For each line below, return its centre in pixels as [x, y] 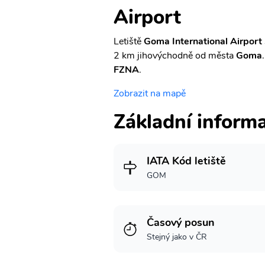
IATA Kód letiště [186, 161]
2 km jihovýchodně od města [175, 56]
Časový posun [181, 222]
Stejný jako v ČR [177, 237]
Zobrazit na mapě [150, 93]
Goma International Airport [203, 41]
